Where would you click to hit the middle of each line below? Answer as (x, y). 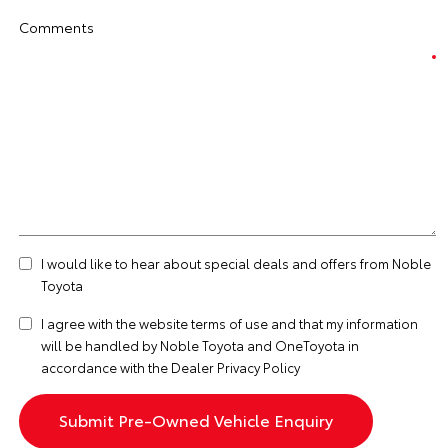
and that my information (343, 323)
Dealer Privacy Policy (235, 367)
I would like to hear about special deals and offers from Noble (236, 263)
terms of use (229, 323)
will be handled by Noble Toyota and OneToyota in (200, 345)
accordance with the (106, 367)
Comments (56, 27)
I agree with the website (116, 323)
